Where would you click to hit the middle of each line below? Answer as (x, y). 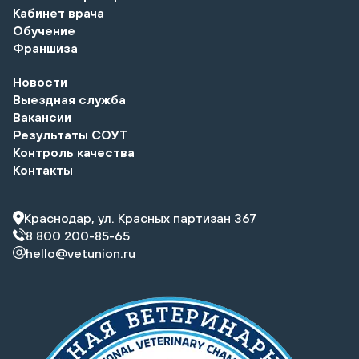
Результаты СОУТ (71, 134)
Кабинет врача (58, 12)
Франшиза (45, 48)
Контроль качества (74, 152)
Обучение (44, 30)
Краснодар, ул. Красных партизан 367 (140, 218)
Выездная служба (69, 99)
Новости (40, 81)
